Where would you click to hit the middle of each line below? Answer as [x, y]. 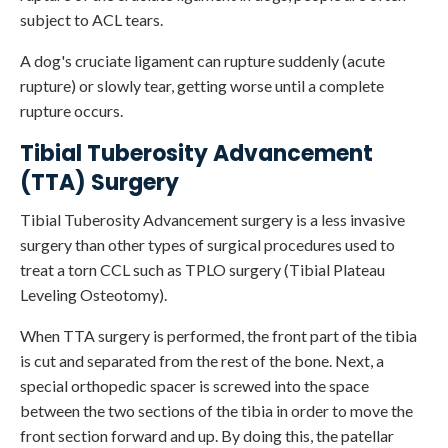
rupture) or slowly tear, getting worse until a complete [202, 86]
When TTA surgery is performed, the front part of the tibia [218, 336]
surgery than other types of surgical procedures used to [207, 245]
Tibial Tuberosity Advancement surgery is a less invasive [212, 220]
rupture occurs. [71, 111]
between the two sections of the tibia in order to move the [216, 411]
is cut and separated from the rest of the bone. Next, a [202, 361]
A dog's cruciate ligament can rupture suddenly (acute [202, 61]
